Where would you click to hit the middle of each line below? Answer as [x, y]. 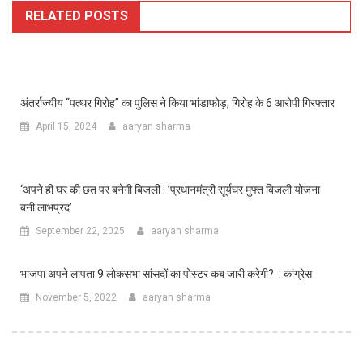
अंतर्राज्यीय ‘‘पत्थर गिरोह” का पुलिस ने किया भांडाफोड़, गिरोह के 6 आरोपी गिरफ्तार [177, 102]
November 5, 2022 [76, 297]
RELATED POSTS [77, 15]
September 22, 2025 [80, 231]
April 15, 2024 [66, 126]
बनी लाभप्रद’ [46, 207]
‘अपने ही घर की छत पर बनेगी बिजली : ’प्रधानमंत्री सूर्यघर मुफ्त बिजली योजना [170, 189]
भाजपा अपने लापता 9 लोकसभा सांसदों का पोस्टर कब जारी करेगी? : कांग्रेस [166, 273]
